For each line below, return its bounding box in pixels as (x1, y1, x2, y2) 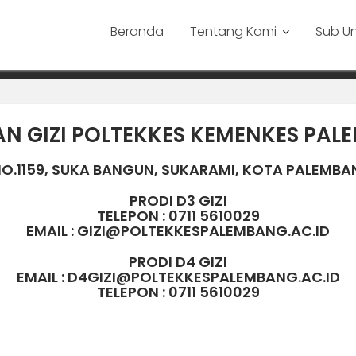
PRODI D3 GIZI (129, 191, 227, 211)
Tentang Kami (190, 22, 277, 41)
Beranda (110, 22, 164, 41)
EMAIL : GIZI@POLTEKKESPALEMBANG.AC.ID (26, 221, 330, 241)
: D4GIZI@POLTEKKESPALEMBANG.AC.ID (60, 267, 340, 287)
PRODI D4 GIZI (129, 252, 227, 272)
